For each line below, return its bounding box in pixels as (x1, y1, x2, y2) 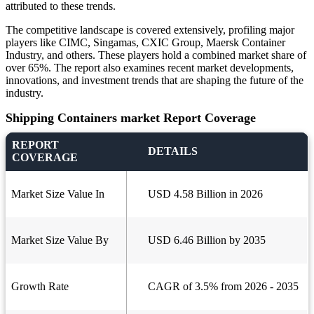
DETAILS (148, 145, 198, 158)
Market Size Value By (11, 234, 109, 247)
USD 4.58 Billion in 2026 (148, 188, 263, 200)
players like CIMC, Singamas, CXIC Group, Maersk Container (6, 36, 285, 49)
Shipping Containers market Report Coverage (6, 111, 256, 125)
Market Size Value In (11, 188, 104, 200)
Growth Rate (11, 280, 69, 293)
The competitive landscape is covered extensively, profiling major (6, 24, 294, 36)
